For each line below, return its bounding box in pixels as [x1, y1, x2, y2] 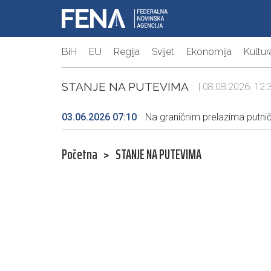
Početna [62, 144, 97, 166]
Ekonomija [186, 46, 232, 58]
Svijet [152, 46, 174, 58]
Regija [114, 46, 140, 58]
